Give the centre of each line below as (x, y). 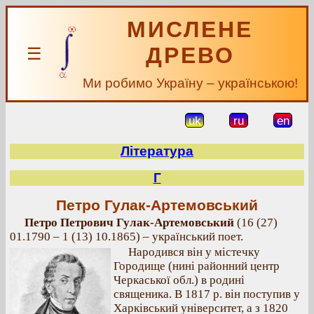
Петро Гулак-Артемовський (157, 205)
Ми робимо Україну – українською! (190, 83)
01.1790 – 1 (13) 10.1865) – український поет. (127, 237)
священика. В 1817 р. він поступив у (207, 294)
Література (157, 151)
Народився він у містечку (194, 252)
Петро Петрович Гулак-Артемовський (129, 223)
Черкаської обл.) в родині (179, 280)
